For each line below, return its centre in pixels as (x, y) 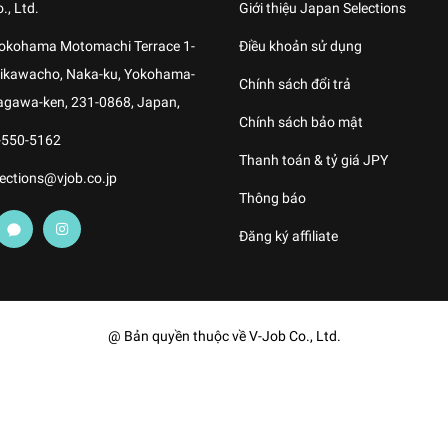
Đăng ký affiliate (288, 236)
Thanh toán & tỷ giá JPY (313, 160)
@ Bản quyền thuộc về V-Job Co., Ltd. (224, 336)
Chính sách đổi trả (295, 84)
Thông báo (272, 198)
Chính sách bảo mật (301, 122)
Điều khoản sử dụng (300, 46)
